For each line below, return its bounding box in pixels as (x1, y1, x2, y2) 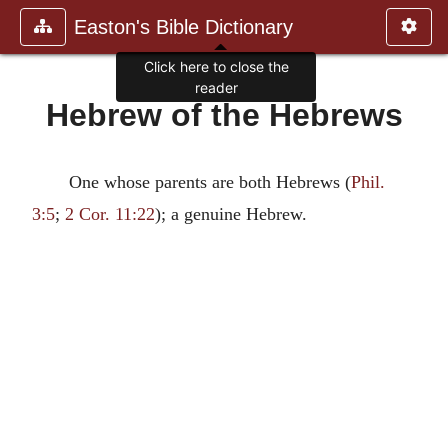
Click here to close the (143, 58, 289, 76)
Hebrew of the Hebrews (45, 97, 403, 133)
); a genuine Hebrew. (155, 204, 307, 224)
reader (194, 79, 238, 97)
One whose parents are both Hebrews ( (68, 172, 351, 192)
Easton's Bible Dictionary (74, 16, 293, 38)
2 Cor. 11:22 (65, 204, 155, 224)
